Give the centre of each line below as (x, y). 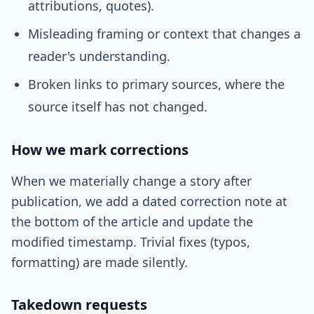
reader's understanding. (99, 56)
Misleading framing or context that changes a (164, 34)
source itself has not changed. (118, 107)
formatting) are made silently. (100, 262)
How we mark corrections (100, 150)
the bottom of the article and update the (132, 221)
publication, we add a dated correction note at (149, 201)
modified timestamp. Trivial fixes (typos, (131, 242)
